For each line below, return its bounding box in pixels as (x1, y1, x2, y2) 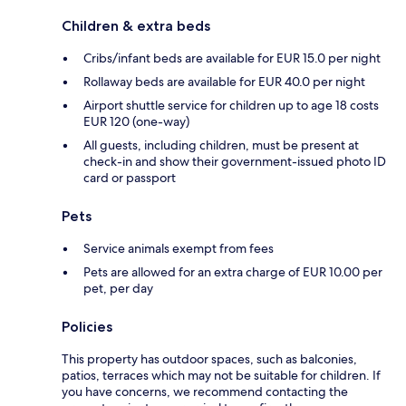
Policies (62, 318, 112, 336)
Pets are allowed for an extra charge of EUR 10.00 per (83, 264, 382, 281)
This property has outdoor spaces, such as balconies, (62, 351, 357, 368)
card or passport (83, 169, 176, 187)
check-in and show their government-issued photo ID (83, 153, 386, 170)
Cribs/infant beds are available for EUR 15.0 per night (83, 50, 381, 67)
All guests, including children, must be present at (83, 137, 359, 154)
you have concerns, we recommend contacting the (62, 383, 348, 401)
